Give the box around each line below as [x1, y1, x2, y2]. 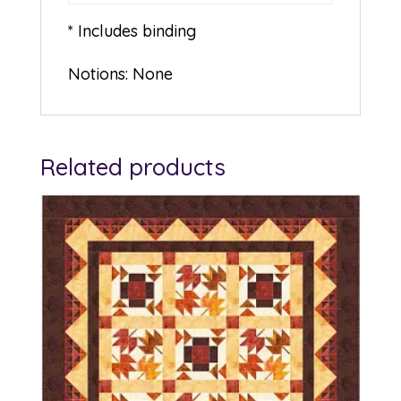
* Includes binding [67, 21, 196, 42]
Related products [39, 152, 226, 183]
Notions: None [67, 64, 173, 85]
